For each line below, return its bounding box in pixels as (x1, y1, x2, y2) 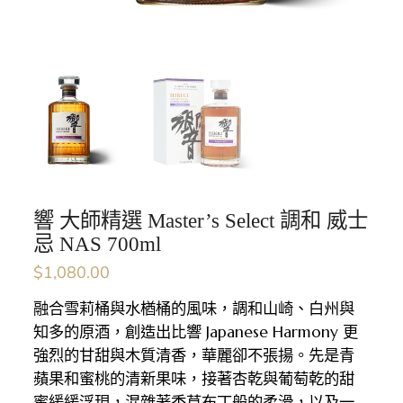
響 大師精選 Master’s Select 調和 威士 (33, 208, 369, 232)
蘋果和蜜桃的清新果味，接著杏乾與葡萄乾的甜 (33, 368, 355, 389)
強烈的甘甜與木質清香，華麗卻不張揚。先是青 (33, 345, 355, 365)
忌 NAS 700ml (33, 231, 162, 255)
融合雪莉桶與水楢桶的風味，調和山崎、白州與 (33, 298, 355, 318)
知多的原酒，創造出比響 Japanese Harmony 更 (33, 321, 359, 342)
